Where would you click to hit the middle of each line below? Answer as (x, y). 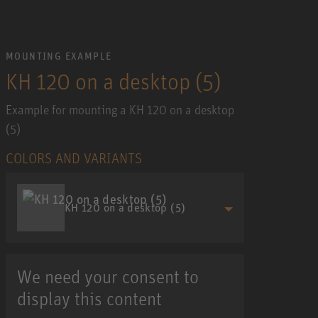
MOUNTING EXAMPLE (59, 55)
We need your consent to (108, 276)
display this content (89, 298)
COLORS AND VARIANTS (74, 158)
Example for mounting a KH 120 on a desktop (120, 109)
